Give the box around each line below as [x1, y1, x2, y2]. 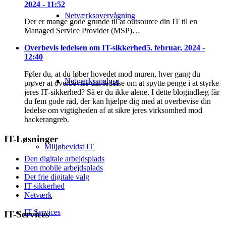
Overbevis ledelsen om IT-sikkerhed [24, 43, 146, 52]
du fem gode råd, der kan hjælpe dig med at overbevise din [24, 97, 211, 106]
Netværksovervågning [65, 11, 135, 20]
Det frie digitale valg [24, 172, 89, 181]
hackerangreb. [24, 115, 69, 124]
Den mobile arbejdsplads [24, 163, 103, 172]
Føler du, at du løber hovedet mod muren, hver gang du [24, 70, 200, 79]
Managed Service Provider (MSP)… [24, 26, 140, 35]
